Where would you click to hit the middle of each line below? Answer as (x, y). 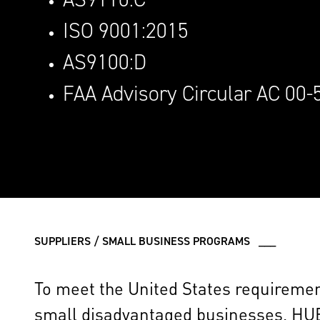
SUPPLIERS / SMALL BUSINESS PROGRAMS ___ (155, 241)
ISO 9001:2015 (126, 31)
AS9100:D (105, 62)
